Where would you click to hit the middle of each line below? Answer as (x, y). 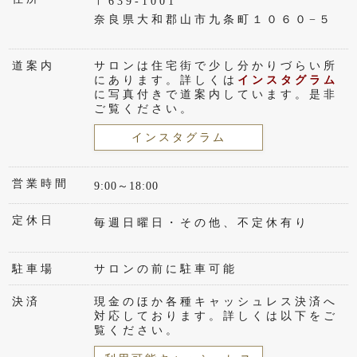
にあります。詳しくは (166, 80)
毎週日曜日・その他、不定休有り (202, 223)
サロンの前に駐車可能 (166, 269)
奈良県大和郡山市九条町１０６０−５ (214, 20)
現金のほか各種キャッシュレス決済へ (216, 302)
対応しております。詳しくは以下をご (216, 316)
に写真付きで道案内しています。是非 (216, 95)
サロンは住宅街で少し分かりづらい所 (216, 66)
